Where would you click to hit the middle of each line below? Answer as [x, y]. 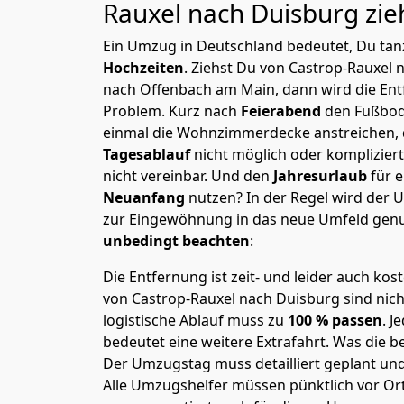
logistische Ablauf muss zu [193, 320]
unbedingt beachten [176, 241]
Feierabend [283, 111]
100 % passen [333, 320]
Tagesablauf [148, 154]
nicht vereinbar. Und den [188, 176]
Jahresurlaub [322, 176]
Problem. [136, 111]
